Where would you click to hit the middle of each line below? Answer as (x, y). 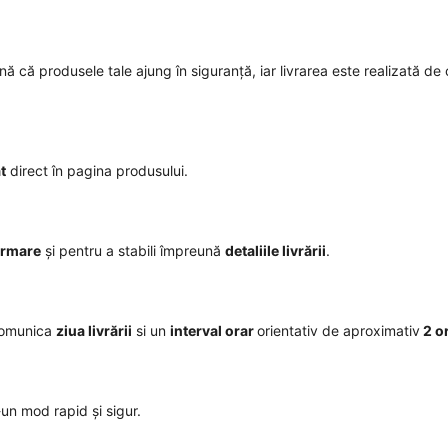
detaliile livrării (275, 250)
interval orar (213, 330)
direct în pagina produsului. (97, 170)
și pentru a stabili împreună (133, 250)
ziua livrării (94, 330)
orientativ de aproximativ (338, 330)
